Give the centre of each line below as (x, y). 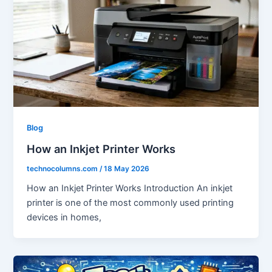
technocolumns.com (63, 168)
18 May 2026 (127, 168)
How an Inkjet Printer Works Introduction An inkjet (130, 189)
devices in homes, (64, 218)
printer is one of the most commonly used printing (131, 203)
